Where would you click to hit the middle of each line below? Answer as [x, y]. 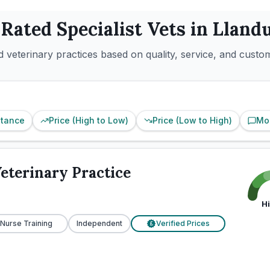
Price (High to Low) [89, 120]
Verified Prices [183, 223]
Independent [99, 223]
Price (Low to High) [192, 120]
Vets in [177, 29]
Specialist [99, 29]
